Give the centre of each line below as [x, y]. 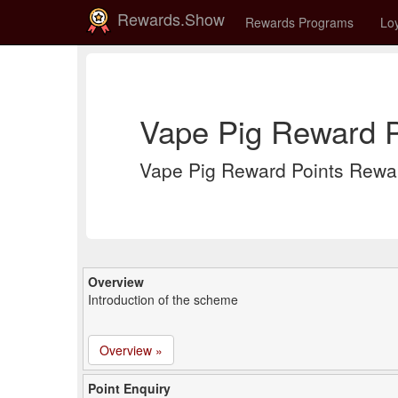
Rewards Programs [299, 22]
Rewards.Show [169, 18]
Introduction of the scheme [163, 299]
